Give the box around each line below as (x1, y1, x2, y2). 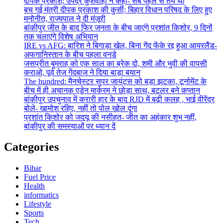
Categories (4, 140, 59, 154)
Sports (24, 209, 44, 218)
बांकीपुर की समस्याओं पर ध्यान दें (24, 121, 115, 130)
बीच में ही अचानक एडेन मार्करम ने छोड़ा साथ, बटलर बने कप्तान (24, 86, 200, 95)
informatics (24, 191, 59, 200)
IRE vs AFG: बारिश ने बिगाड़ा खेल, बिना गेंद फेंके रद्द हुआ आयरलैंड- (24, 41, 217, 50)
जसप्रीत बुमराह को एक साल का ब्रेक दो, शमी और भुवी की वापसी (24, 59, 207, 68)
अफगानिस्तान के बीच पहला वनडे (24, 50, 116, 59)
